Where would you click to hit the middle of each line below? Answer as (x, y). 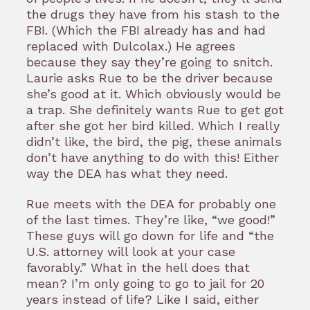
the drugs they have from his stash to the (153, 14)
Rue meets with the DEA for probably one (151, 203)
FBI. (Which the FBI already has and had (146, 30)
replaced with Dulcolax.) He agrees (131, 46)
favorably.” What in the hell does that (138, 267)
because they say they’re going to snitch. (149, 62)
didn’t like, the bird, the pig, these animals (154, 141)
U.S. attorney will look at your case (131, 251)
